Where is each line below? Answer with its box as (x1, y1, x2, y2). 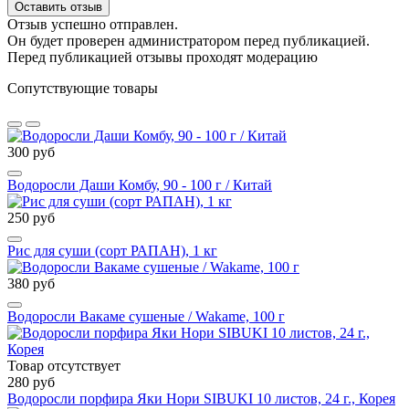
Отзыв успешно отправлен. (7, 16, 178, 32)
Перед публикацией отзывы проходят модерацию (7, 48, 318, 65)
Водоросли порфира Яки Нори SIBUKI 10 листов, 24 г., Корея (7, 390, 395, 406)
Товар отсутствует (7, 357, 121, 373)
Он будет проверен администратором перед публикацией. (7, 32, 370, 48)
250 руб (7, 209, 55, 225)
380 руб (7, 275, 55, 291)
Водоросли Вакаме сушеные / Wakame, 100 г (7, 308, 285, 324)
